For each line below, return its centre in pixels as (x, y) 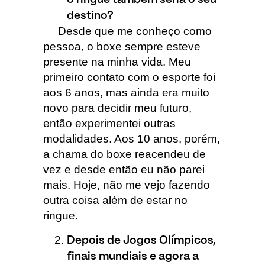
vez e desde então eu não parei (124, 170)
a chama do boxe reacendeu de (124, 154)
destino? (90, 16)
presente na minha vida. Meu (117, 62)
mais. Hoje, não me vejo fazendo (126, 185)
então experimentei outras (109, 124)
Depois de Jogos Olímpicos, (141, 240)
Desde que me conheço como (127, 31)
